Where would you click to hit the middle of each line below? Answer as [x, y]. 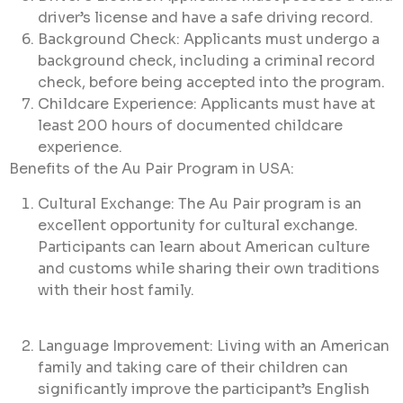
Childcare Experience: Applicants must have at [206, 104]
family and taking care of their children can [193, 367]
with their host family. [116, 290]
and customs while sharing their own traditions [209, 268]
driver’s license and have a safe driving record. [206, 18]
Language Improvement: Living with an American [214, 345]
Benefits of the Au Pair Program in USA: [152, 169]
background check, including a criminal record [206, 61]
